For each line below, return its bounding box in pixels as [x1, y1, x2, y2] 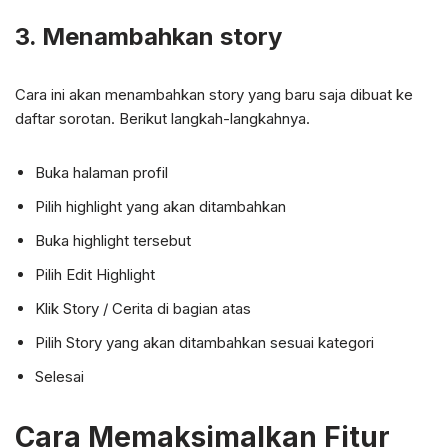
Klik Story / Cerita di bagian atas [35, 298, 251, 318]
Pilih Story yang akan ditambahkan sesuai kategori [35, 332, 374, 352]
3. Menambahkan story [15, 21, 282, 51]
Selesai [35, 366, 84, 386]
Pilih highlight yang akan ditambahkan [35, 196, 286, 216]
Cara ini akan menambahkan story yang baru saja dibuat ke [15, 84, 413, 104]
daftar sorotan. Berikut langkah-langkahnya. [15, 108, 310, 128]
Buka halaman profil [35, 162, 168, 182]
